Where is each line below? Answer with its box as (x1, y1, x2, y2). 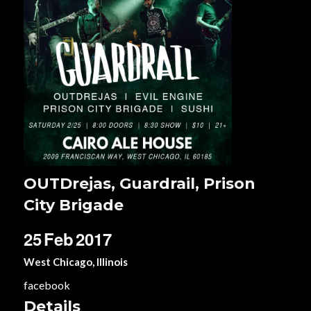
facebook (24, 278, 71, 292)
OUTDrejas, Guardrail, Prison (24, 174, 256, 193)
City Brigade (24, 196, 124, 215)
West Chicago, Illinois (24, 255, 128, 268)
